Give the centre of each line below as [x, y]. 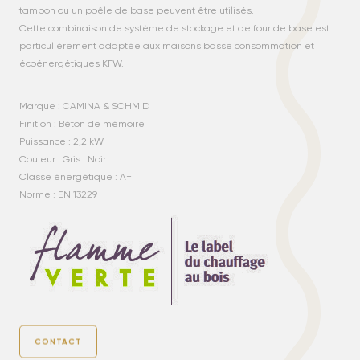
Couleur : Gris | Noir [63, 160]
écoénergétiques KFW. [72, 64]
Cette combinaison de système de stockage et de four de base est [175, 29]
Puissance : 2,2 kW [62, 142]
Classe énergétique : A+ [76, 177]
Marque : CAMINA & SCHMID [85, 106]
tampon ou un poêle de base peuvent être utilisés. [138, 11]
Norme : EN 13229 [59, 195]
